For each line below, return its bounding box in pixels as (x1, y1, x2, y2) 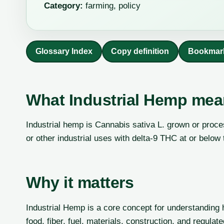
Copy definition (111, 47, 169, 56)
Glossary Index (35, 47, 92, 56)
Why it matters (26, 173, 134, 192)
